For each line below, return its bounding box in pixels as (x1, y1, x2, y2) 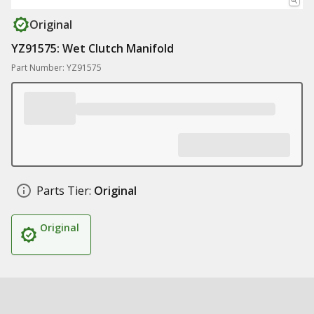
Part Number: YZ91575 (11, 62, 102, 74)
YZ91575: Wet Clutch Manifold (11, 41, 174, 56)
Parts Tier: (36, 183, 91, 198)
